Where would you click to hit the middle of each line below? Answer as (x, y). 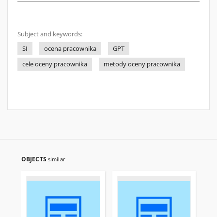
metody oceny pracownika (142, 64)
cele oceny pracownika (55, 64)
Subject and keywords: (50, 34)
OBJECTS (35, 159)
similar (56, 159)
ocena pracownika (70, 49)
